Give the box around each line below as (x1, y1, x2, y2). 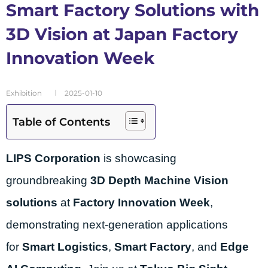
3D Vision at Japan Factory (6, 23, 238, 44)
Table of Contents (13, 114, 110, 129)
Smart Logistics (22, 240, 108, 253)
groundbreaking (6, 173, 90, 187)
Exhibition (6, 88, 42, 98)
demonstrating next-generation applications (6, 218, 228, 231)
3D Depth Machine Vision (90, 173, 229, 187)
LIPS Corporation (6, 151, 100, 165)
